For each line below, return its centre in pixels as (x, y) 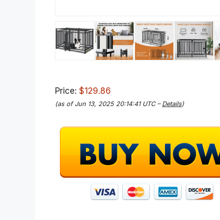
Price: (67, 91)
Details (172, 104)
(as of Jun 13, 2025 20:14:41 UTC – (109, 104)
